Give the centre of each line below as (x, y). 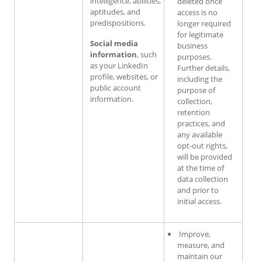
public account (116, 87)
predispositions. (118, 23)
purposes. (194, 56)
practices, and (201, 123)
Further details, (204, 68)
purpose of (196, 90)
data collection (203, 179)
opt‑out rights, (202, 145)
